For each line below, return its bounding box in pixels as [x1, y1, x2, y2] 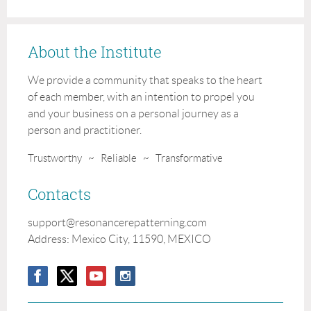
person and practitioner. [28, 124, 142, 136]
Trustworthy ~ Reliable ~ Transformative [28, 152, 223, 164]
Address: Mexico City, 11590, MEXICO [28, 233, 211, 245]
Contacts [28, 183, 91, 204]
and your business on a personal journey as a [28, 107, 239, 119]
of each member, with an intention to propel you [28, 90, 255, 103]
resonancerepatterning [75, 216, 185, 228]
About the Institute [28, 41, 162, 62]
